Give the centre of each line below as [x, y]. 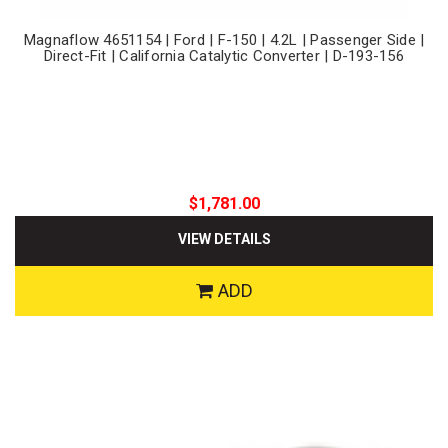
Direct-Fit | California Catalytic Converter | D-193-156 [224, 56]
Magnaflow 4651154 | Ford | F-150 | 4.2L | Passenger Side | [224, 40]
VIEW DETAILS [224, 238]
